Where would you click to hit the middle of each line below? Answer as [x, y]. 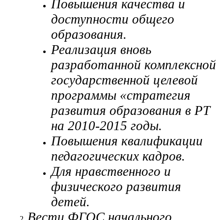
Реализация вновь [101, 50]
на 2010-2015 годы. [107, 126]
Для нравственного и [111, 172]
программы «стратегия [121, 96]
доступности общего [113, 19]
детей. [70, 202]
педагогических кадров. [118, 156]
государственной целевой [124, 80]
